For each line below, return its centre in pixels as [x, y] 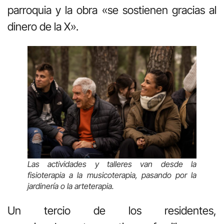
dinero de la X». [43, 26]
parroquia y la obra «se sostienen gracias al [112, 10]
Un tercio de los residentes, [112, 211]
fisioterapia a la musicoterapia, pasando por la [112, 175]
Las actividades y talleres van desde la [112, 164]
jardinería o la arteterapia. [71, 186]
